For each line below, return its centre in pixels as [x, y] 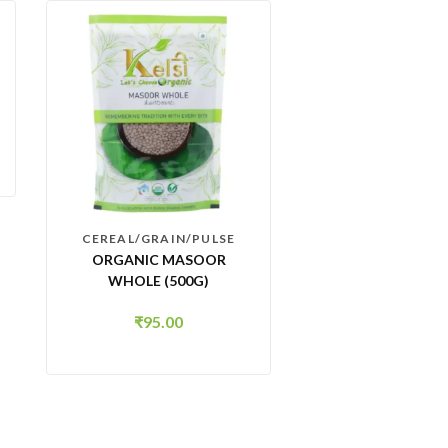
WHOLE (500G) [158, 280]
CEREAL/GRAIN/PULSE [158, 238]
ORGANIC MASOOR [158, 259]
